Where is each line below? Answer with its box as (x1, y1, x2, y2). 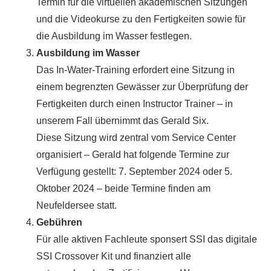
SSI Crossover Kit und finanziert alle (36, 250, 191, 261)
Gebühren (36, 217, 82, 227)
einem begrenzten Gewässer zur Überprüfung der (36, 81, 248, 92)
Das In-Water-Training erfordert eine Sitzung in (36, 64, 235, 75)
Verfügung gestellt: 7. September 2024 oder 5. (36, 166, 232, 177)
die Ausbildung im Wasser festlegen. (36, 30, 192, 41)
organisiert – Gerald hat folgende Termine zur (36, 149, 229, 160)
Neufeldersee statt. (36, 200, 117, 211)
